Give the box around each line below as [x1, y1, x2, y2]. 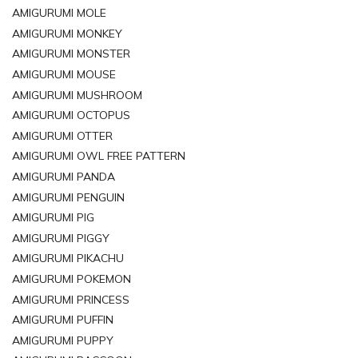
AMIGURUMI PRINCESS [12, 292, 129, 307]
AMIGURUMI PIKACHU [12, 251, 124, 266]
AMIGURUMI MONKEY [12, 26, 122, 41]
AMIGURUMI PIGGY [12, 230, 109, 245]
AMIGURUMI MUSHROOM [12, 87, 142, 102]
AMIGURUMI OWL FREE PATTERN [12, 149, 185, 164]
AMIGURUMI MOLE [12, 6, 106, 21]
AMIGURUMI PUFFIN [12, 312, 113, 328]
